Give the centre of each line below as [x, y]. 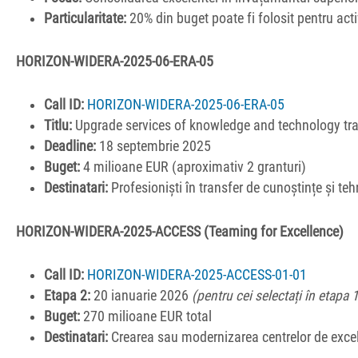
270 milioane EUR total [146, 316]
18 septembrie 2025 [154, 147]
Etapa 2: [68, 295]
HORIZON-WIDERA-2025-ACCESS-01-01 [197, 274]
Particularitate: [86, 19]
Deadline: [70, 147]
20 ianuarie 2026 [141, 295]
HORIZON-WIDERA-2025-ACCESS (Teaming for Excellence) [180, 231]
